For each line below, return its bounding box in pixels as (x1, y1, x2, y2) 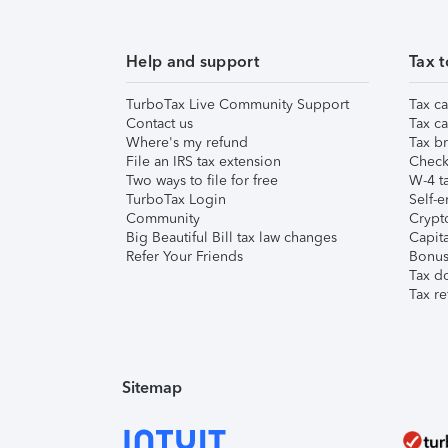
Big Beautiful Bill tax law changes (126, 229, 337, 246)
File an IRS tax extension (126, 153, 281, 170)
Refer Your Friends (126, 248, 243, 265)
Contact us (126, 115, 193, 132)
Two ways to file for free (126, 172, 278, 189)
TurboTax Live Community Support (126, 96, 349, 113)
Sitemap (122, 378, 182, 397)
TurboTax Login (126, 191, 226, 208)
